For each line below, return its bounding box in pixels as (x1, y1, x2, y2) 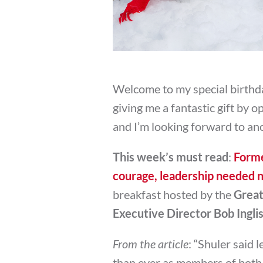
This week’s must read (113, 149, 228, 164)
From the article (113, 236, 188, 251)
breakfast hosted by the (113, 187, 234, 201)
